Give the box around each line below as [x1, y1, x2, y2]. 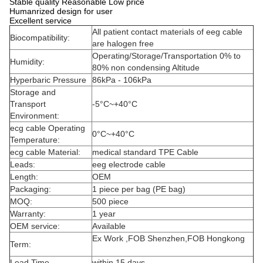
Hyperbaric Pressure [10, 75, 86, 85]
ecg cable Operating [10, 123, 85, 133]
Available [92, 221, 126, 231]
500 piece [92, 197, 129, 206]
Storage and [10, 87, 56, 97]
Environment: [10, 111, 59, 120]
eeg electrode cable [92, 160, 166, 169]
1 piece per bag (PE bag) [92, 184, 186, 194]
